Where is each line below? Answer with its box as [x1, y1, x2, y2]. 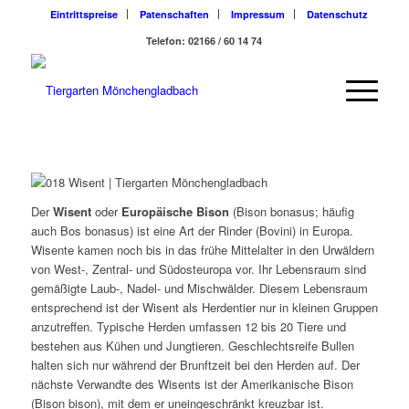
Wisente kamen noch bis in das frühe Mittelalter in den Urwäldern [30, 241, 374, 259]
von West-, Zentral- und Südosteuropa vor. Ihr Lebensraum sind [30, 260, 366, 278]
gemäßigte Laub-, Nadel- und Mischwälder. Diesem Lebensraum [30, 279, 368, 298]
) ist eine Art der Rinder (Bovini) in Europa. [129, 222, 353, 240]
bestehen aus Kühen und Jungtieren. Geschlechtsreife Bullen [30, 337, 354, 355]
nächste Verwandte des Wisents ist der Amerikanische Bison [30, 375, 353, 393]
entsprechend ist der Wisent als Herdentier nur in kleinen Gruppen [30, 299, 378, 317]
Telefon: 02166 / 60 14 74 [146, 34, 263, 47]
